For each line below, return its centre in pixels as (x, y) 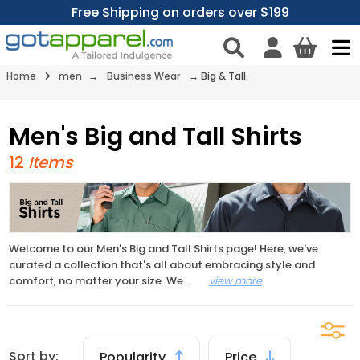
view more (236, 280)
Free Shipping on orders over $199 (180, 12)
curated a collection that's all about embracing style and (162, 264)
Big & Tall (223, 76)
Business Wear (143, 76)
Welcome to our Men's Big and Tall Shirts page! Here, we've (164, 248)
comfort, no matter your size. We (98, 280)
